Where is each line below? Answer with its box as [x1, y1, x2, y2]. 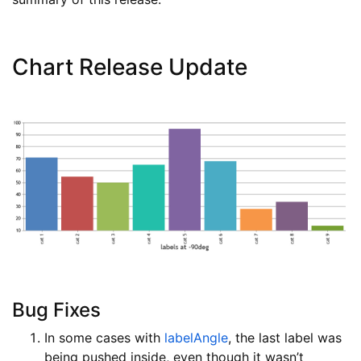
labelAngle [164, 330, 228, 346]
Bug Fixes [12, 298, 101, 322]
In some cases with [44, 330, 164, 346]
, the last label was [228, 330, 342, 346]
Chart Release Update [12, 53, 247, 81]
